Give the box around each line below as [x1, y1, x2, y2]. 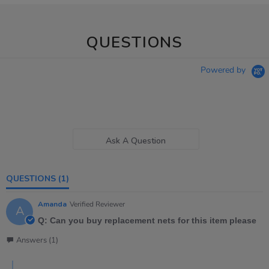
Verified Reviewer [70, 199, 125, 210]
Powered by [201, 64, 248, 76]
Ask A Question [106, 134, 166, 147]
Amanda [38, 199, 67, 210]
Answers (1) [16, 235, 58, 246]
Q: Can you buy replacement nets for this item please [38, 216, 256, 226]
